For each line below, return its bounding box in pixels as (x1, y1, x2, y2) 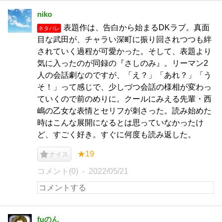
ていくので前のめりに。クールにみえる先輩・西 (37, 95, 212, 103)
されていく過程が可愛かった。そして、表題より (37, 47, 212, 55)
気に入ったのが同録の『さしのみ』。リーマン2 (37, 59, 208, 67)
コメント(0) (37, 167, 78, 175)
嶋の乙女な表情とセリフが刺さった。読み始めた (37, 107, 212, 115)
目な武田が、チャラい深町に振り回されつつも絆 (37, 35, 212, 44)
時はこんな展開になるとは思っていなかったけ (37, 118, 204, 127)
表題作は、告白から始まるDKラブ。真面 (63, 23, 210, 32)
